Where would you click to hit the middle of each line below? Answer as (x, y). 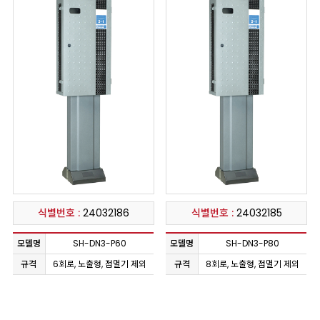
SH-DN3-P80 (253, 244)
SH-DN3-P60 (99, 244)
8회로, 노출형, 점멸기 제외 (253, 264)
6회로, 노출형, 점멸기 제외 (99, 264)
